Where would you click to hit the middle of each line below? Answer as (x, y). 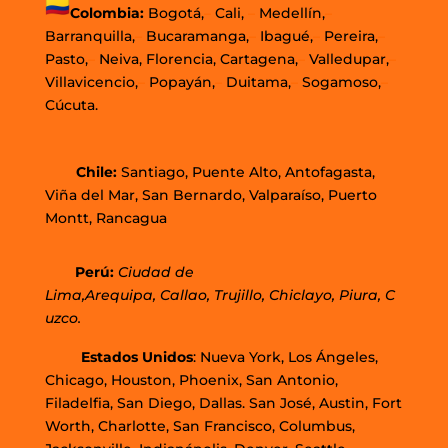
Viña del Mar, (91, 194)
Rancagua (131, 217)
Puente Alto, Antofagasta (281, 171)
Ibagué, (286, 35)
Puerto (352, 194)
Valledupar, (348, 58)
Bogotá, (175, 12)
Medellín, (289, 12)
